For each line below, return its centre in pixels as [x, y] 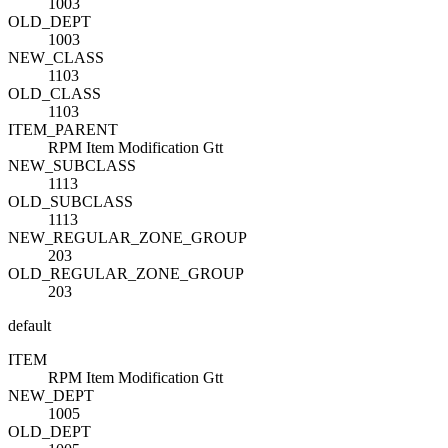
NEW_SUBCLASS [72, 165]
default [29, 325]
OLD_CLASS [54, 93]
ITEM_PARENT [63, 129]
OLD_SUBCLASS [70, 201]
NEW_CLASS [56, 57]
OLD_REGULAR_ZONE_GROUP [126, 273]
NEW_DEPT [51, 395]
